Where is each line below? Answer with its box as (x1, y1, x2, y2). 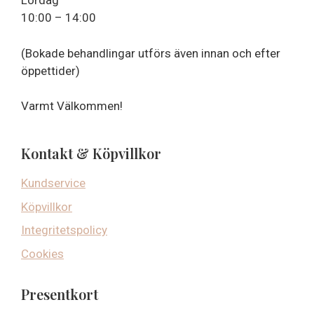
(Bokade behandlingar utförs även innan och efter (21, 46, 280, 60)
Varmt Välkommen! (21, 99, 123, 113)
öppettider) (21, 63, 80, 78)
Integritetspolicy (21, 223, 107, 237)
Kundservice (21, 176, 86, 190)
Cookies (21, 246, 64, 261)
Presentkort (21, 284, 98, 303)
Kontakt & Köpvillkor (21, 144, 161, 163)
